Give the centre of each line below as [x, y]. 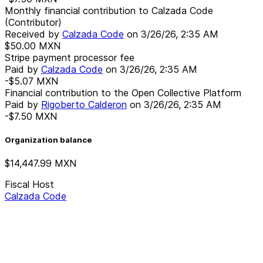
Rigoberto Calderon [84, 104]
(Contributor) [33, 22]
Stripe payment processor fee [70, 57]
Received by [33, 34]
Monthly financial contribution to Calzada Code [109, 10]
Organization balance [48, 139]
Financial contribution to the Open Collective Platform [123, 92]
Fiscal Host [29, 185]
